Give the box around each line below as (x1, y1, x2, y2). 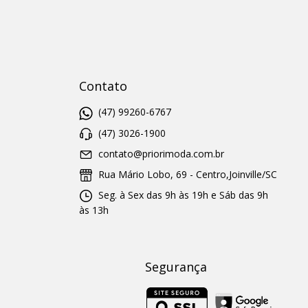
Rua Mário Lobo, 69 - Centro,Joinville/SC (95, 167, 277, 181)
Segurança (144, 258, 207, 276)
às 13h (78, 203, 109, 217)
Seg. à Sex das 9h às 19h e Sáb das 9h (95, 188, 268, 202)
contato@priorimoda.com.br (98, 146, 224, 160)
